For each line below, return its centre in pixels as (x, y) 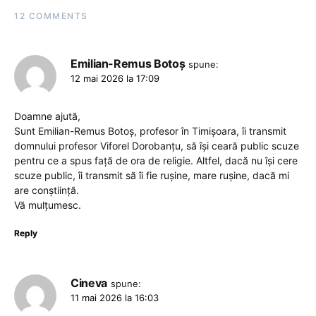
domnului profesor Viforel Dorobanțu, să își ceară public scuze (157, 146)
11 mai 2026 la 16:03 (115, 298)
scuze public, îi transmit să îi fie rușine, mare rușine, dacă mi (152, 175)
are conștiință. (47, 190)
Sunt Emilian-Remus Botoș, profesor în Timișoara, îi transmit (150, 131)
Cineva (89, 283)
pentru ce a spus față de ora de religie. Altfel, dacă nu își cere (156, 160)
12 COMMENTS (51, 16)
